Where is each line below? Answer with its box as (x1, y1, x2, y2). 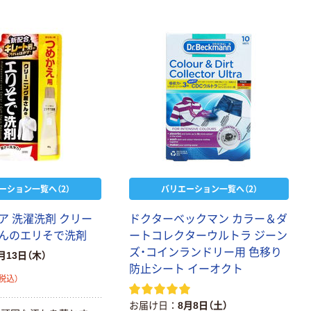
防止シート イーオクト (129, 262, 244, 275)
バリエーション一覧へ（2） (160, 182, 258, 194)
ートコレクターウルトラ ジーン (129, 229, 288, 242)
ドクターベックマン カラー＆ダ (129, 212, 288, 225)
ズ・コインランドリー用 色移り (129, 246, 283, 258)
